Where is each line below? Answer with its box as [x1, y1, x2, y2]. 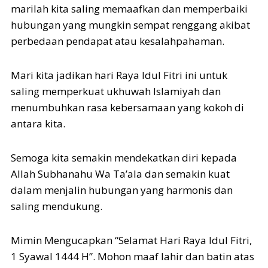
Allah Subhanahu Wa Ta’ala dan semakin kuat [11, 166, 230, 181]
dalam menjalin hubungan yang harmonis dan [11, 182, 233, 197]
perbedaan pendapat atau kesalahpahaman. [11, 33, 224, 48]
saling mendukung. [11, 199, 102, 213]
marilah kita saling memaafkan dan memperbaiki [11, 1, 248, 16]
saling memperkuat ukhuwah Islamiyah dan [11, 84, 221, 98]
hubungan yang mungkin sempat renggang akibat [11, 17, 250, 32]
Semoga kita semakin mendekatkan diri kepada [11, 150, 237, 165]
